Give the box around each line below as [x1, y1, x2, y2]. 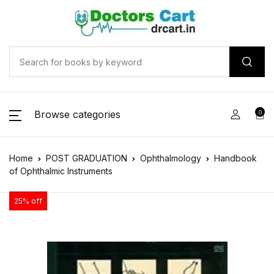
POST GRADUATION [46, 153, 127, 163]
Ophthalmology [140, 153, 201, 163]
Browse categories [34, 108, 120, 120]
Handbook [214, 153, 257, 163]
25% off [14, 196, 42, 206]
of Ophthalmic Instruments [9, 166, 113, 176]
